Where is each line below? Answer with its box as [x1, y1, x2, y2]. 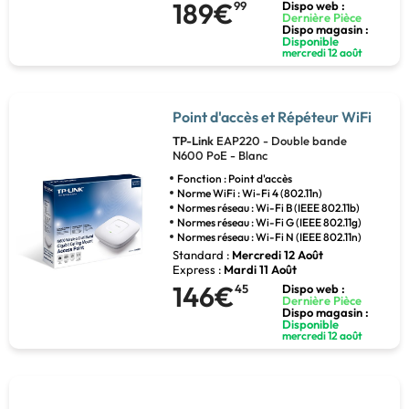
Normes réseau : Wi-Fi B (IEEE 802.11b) [176, 201, 360, 215]
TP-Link [172, 133, 216, 149]
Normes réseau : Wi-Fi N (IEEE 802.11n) [176, 230, 362, 245]
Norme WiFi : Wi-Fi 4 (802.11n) [176, 186, 322, 201]
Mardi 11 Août [223, 262, 297, 278]
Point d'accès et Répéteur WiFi [172, 108, 372, 127]
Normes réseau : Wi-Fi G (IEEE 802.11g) [176, 215, 362, 230]
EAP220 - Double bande [215, 133, 347, 149]
